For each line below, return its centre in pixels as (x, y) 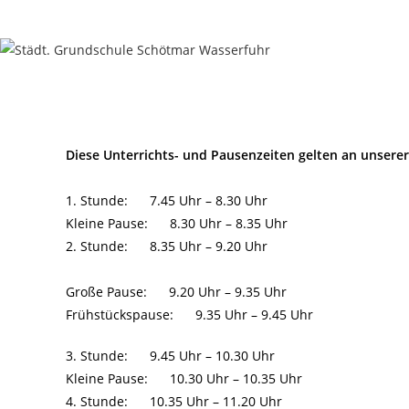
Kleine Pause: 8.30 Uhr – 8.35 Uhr (177, 223)
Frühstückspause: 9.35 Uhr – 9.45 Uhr (189, 315)
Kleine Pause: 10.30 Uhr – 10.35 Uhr (184, 378)
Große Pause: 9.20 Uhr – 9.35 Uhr (176, 292)
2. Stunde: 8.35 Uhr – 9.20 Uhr (167, 246)
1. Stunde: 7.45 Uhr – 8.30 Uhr (167, 200)
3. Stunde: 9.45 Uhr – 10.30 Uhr (170, 356)
